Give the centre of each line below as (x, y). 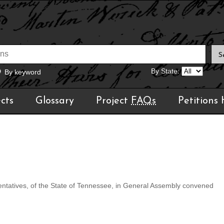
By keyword (22, 72)
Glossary (55, 101)
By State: (165, 71)
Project (113, 101)
